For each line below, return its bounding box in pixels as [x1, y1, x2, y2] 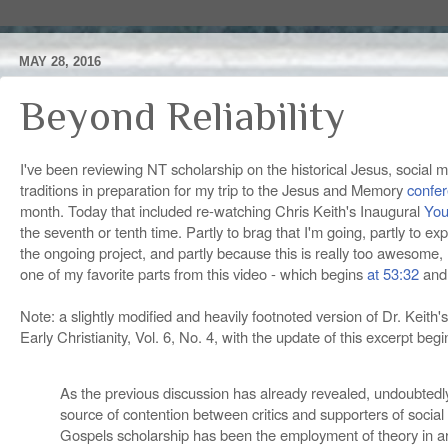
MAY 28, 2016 [19, 54, 101, 70]
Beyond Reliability [20, 91, 346, 139]
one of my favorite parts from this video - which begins [20, 262, 367, 284]
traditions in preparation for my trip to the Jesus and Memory [20, 178, 407, 200]
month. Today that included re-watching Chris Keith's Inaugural [20, 199, 424, 221]
